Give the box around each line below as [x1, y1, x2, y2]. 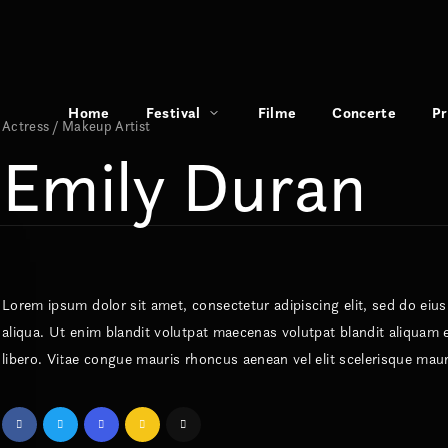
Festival [145, 103, 201, 122]
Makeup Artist [61, 117, 151, 135]
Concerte [332, 103, 397, 122]
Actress [2, 117, 50, 135]
